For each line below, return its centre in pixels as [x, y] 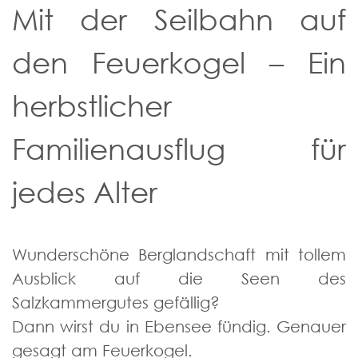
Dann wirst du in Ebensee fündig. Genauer [179, 326]
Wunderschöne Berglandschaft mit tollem [179, 255]
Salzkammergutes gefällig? [116, 302]
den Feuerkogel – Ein [179, 63]
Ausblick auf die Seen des [179, 278]
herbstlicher [92, 106]
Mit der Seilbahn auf [179, 20]
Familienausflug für [179, 149]
